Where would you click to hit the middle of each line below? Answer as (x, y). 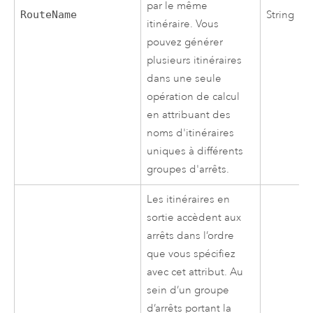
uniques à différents (195, 151)
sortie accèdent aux (194, 217)
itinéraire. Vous (183, 24)
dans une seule (184, 78)
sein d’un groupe (188, 290)
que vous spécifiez (191, 254)
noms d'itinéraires (191, 133)
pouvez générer (185, 42)
